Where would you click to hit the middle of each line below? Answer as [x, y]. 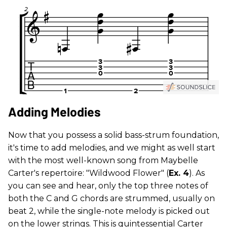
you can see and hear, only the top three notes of [108, 186]
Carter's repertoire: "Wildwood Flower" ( [88, 173]
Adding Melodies [54, 112]
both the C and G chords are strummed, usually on [111, 199]
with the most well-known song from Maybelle [103, 161]
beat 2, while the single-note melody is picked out [109, 211]
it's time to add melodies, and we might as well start [112, 148]
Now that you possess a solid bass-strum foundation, [113, 135]
